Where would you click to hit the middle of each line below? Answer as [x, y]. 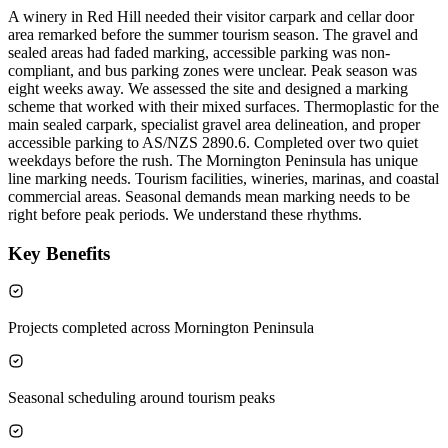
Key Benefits [59, 253]
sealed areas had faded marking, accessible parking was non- [199, 53]
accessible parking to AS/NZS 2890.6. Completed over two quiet [213, 143]
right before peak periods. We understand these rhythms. [185, 215]
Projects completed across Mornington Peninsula [161, 328]
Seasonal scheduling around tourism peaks [141, 398]
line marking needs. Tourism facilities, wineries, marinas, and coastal [223, 179]
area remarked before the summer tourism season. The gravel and [213, 35]
